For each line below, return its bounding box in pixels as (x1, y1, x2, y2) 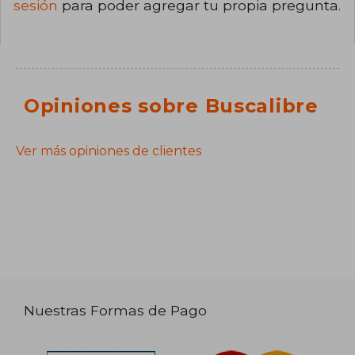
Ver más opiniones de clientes (16, 143, 201, 159)
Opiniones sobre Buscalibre (24, 94, 319, 118)
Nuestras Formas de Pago (24, 301, 208, 319)
